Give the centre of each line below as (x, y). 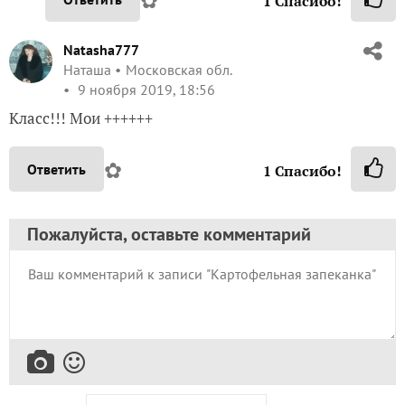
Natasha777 (101, 49)
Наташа (87, 69)
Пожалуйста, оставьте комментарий (169, 234)
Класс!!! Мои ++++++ (81, 118)
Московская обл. (179, 69)
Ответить (57, 169)
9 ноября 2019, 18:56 (145, 89)
